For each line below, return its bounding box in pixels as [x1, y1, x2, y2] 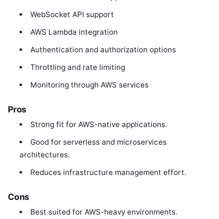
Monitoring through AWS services [30, 80, 149, 90]
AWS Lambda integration [30, 27, 118, 37]
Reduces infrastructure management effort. [30, 168, 186, 177]
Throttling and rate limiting [30, 63, 125, 72]
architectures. [20, 150, 70, 160]
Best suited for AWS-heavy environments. [30, 207, 177, 217]
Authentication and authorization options [30, 45, 176, 55]
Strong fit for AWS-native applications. [30, 120, 167, 130]
